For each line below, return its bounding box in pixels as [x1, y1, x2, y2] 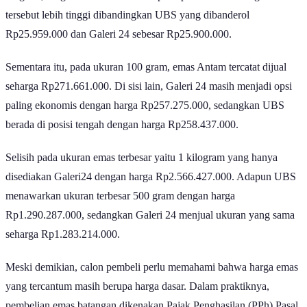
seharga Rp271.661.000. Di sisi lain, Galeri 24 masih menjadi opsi [5, 80, 292, 93]
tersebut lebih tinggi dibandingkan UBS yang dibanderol [5, 9, 249, 21]
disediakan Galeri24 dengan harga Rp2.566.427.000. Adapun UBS [5, 171, 296, 183]
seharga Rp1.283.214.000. [5, 228, 123, 241]
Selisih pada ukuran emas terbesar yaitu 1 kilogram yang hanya [5, 151, 278, 164]
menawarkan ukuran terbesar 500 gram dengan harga [5, 190, 235, 202]
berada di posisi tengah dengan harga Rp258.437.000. [5, 119, 241, 131]
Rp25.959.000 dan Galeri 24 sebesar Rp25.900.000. [5, 28, 234, 40]
